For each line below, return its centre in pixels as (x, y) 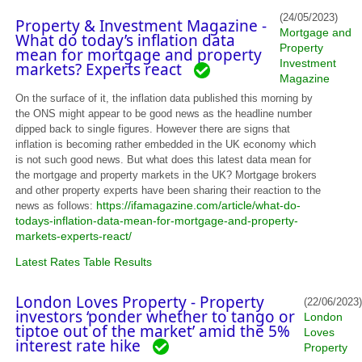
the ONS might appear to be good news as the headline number (164, 114)
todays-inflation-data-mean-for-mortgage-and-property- (157, 221)
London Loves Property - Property (140, 303)
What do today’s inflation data (126, 40)
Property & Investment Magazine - (141, 25)
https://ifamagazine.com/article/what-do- (199, 206)
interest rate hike (84, 346)
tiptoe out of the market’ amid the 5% (153, 332)
